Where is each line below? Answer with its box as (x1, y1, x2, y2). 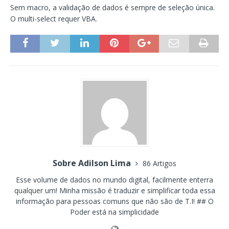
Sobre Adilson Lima (53, 157, 133, 169)
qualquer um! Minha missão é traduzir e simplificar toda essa (14, 186, 215, 196)
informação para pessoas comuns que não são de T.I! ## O (15, 196, 214, 207)
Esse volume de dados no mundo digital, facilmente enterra (16, 175, 213, 185)
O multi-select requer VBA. (10, 14, 97, 24)
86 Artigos (143, 158, 176, 169)
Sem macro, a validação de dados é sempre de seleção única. (10, 3, 215, 13)
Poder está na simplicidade (70, 207, 159, 217)
